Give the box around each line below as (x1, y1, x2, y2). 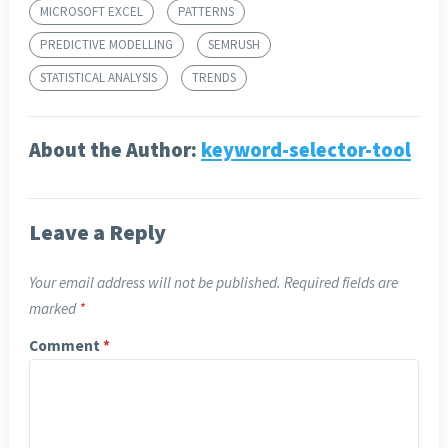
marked (28, 299, 79, 319)
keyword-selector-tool (200, 137, 411, 164)
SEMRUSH (207, 36, 260, 54)
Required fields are (283, 273, 398, 293)
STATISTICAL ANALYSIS (39, 69, 157, 87)
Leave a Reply (28, 218, 166, 247)
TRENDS (191, 69, 236, 87)
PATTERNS (177, 3, 234, 21)
